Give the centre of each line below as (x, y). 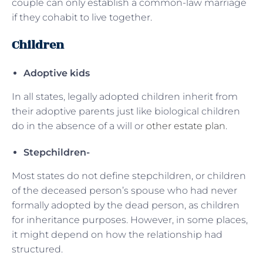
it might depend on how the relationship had (117, 234)
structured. (37, 249)
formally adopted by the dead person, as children (126, 205)
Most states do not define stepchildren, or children (129, 176)
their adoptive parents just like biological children (126, 111)
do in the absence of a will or (79, 126)
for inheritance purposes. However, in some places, (130, 220)
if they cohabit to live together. (82, 17)
